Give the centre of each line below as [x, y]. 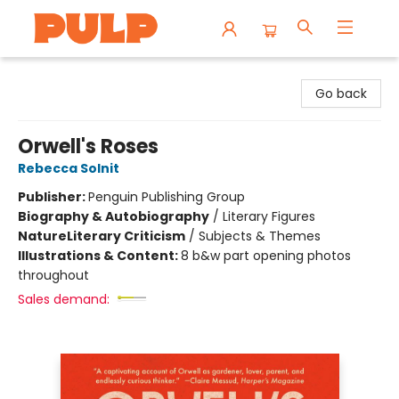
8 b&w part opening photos [266, 256]
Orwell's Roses [88, 147]
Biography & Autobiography [114, 216]
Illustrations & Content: [99, 256]
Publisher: [53, 197]
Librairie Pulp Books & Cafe [95, 74]
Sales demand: [64, 299]
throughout [53, 275]
